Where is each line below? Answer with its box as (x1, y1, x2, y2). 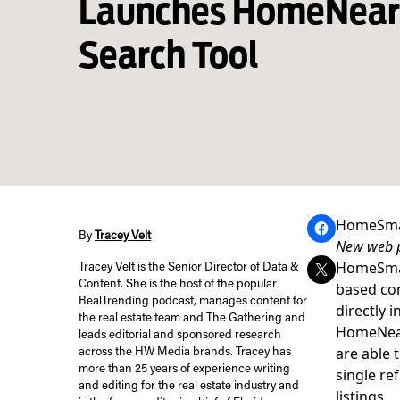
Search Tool (79, 33, 259, 77)
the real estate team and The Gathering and (79, 312, 305, 325)
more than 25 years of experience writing (79, 363, 290, 376)
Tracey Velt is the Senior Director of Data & (79, 262, 299, 274)
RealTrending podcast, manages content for (79, 296, 307, 308)
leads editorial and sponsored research (79, 329, 281, 342)
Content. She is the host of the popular (79, 279, 277, 291)
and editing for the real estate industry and (79, 380, 299, 393)
